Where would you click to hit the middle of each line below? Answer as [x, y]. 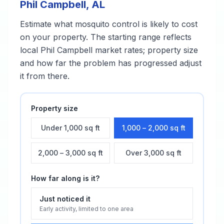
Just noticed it [65, 199]
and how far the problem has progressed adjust [111, 63]
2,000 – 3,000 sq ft [70, 153]
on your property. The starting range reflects [106, 37]
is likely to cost [168, 24]
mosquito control [107, 24]
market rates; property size [145, 50]
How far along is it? [65, 178]
